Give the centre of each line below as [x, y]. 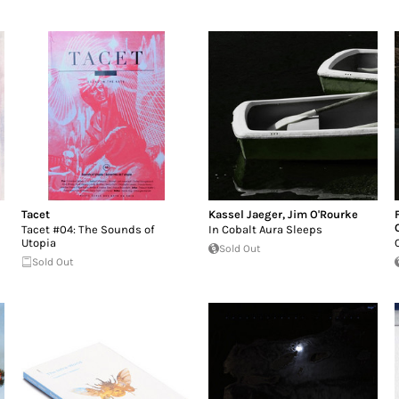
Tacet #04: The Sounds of [88, 229]
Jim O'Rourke [322, 214]
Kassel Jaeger [245, 214]
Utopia [39, 243]
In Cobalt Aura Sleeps [265, 229]
